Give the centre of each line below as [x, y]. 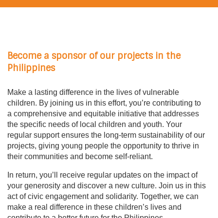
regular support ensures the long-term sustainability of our [106, 135]
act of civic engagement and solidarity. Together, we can [103, 196]
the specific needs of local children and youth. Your [95, 124]
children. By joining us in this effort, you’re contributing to [104, 103]
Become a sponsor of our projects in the [94, 56]
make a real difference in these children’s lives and [94, 207]
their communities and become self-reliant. [80, 156]
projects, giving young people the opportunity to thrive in [103, 145]
